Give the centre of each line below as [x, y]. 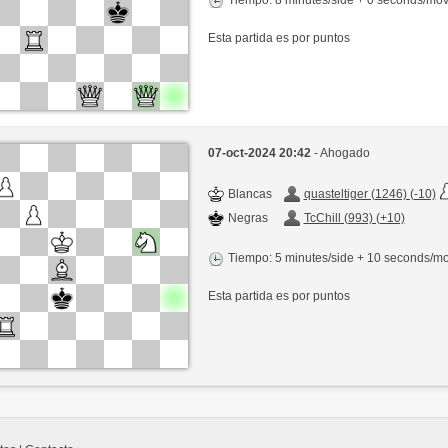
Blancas [249, 194]
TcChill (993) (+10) [354, 218]
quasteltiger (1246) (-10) [369, 194]
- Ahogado [341, 153]
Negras [247, 218]
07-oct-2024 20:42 [260, 153]
